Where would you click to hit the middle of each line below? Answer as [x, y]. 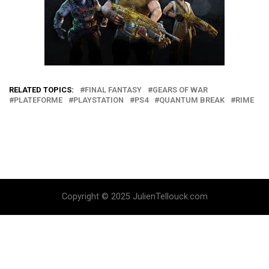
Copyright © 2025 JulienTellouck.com [134, 197]
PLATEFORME [38, 100]
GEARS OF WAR [180, 90]
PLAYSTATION [98, 100]
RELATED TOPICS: [41, 90]
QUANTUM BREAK [192, 100]
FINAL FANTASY [113, 90]
